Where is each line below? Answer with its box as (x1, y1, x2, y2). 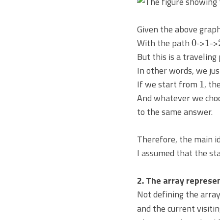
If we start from (137, 78, 199, 91)
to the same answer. (137, 105, 213, 119)
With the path (137, 36, 192, 50)
